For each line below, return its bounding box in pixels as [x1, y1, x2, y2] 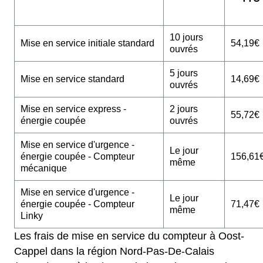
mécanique [21, 163, 67, 174]
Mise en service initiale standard [21, 38, 154, 49]
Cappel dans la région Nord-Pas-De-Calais [14, 245, 214, 258]
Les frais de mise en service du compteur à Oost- [14, 230, 244, 242]
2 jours [170, 104, 198, 114]
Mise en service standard [21, 74, 124, 85]
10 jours [170, 32, 203, 43]
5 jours [170, 68, 198, 79]
